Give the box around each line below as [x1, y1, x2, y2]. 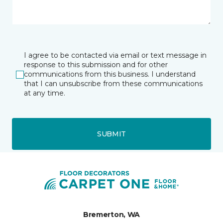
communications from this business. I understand [24, 70, 196, 79]
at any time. [24, 89, 65, 98]
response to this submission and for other [24, 60, 168, 69]
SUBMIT [97, 129, 126, 138]
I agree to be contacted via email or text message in [24, 51, 207, 60]
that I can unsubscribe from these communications [24, 79, 203, 88]
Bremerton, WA [83, 210, 140, 219]
